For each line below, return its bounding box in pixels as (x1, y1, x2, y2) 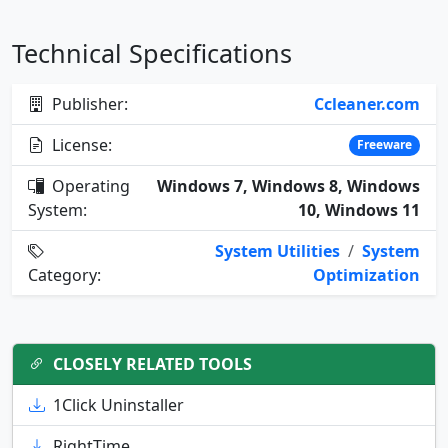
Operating (48, 175, 130, 198)
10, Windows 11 (298, 199, 420, 222)
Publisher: (48, 93, 128, 116)
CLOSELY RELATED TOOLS (53, 353, 252, 376)
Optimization (313, 264, 420, 287)
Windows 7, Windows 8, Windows (157, 175, 420, 198)
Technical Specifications (12, 36, 292, 71)
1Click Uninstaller (53, 394, 184, 417)
